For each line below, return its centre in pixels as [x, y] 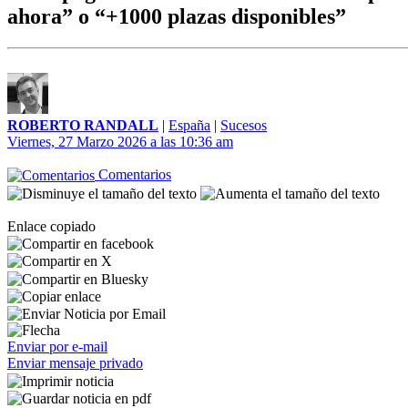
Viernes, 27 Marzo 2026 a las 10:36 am [120, 142]
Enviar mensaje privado [75, 363]
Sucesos [244, 125]
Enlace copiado [51, 226]
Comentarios [133, 174]
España [189, 125]
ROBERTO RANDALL [83, 125]
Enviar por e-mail [57, 347]
